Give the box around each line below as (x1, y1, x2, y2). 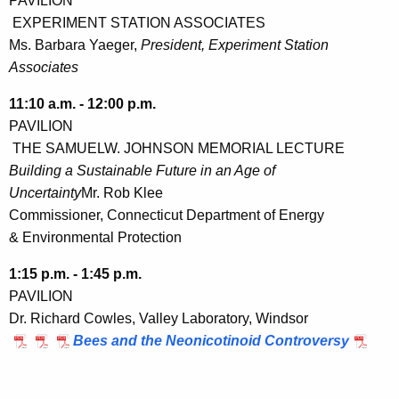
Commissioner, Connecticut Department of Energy (9, 207, 324, 223)
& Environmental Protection (9, 229, 182, 245)
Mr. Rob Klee (81, 184, 163, 200)
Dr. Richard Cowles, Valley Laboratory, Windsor (9, 310, 308, 326)
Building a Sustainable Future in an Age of (9, 162, 275, 178)
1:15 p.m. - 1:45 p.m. (9, 265, 142, 281)
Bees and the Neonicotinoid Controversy (73, 332, 349, 348)
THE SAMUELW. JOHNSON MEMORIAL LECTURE (9, 140, 345, 156)
